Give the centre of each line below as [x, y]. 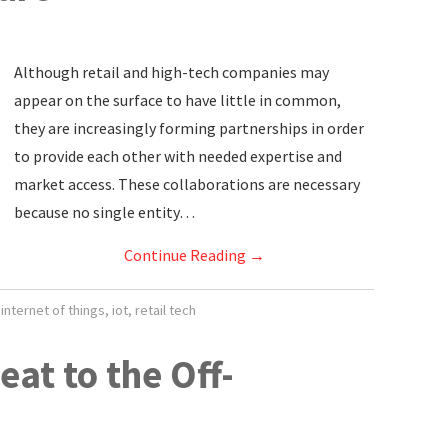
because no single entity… [104, 212]
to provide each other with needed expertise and [178, 156]
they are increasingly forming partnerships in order [189, 128]
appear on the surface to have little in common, [177, 100]
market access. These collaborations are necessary [187, 184]
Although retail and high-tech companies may [171, 72]
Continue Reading [186, 255]
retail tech [165, 310]
